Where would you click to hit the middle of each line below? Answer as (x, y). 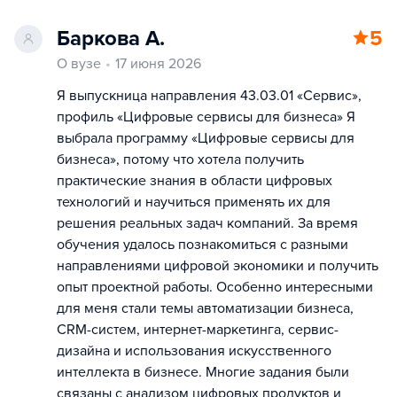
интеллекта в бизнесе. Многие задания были (203, 372)
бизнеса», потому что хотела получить (180, 160)
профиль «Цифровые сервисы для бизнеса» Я (206, 117)
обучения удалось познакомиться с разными (202, 245)
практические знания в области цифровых (195, 181)
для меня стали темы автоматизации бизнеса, (205, 308)
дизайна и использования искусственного (194, 351)
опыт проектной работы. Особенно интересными (215, 287)
